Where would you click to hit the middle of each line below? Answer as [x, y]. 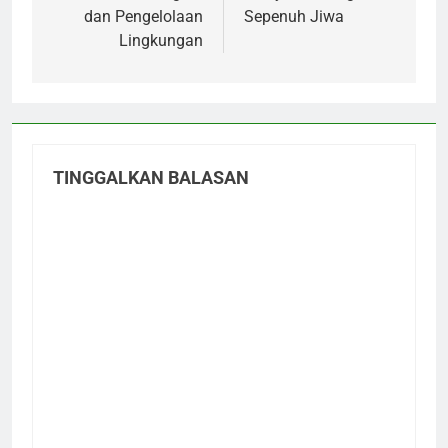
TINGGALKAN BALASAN [151, 178]
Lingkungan [161, 41]
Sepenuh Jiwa [294, 17]
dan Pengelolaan [143, 17]
